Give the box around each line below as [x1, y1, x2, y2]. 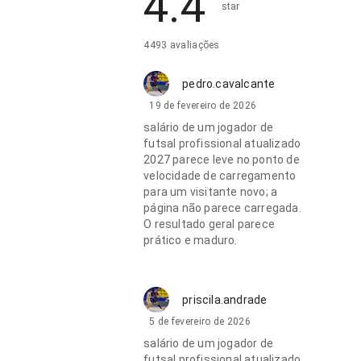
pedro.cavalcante [182, 77, 276, 90]
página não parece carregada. [143, 201, 301, 214]
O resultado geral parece [143, 218, 276, 230]
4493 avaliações [143, 39, 220, 51]
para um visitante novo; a [143, 185, 278, 198]
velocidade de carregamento [143, 169, 297, 182]
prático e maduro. [143, 234, 238, 247]
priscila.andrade [182, 293, 268, 306]
